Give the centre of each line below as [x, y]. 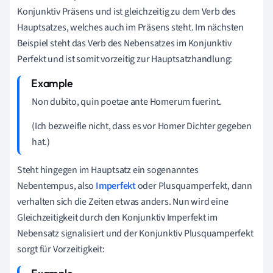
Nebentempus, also [57, 186]
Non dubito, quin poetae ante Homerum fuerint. [127, 101]
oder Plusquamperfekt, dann [194, 186]
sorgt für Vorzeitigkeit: [61, 249]
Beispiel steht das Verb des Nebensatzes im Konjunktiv [124, 43]
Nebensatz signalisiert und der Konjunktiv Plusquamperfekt [135, 233]
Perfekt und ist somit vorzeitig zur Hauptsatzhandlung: [125, 59]
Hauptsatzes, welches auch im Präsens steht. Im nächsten [130, 27]
